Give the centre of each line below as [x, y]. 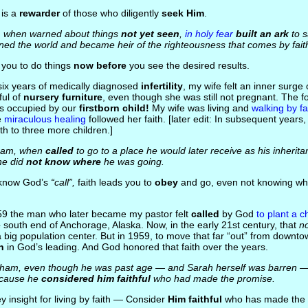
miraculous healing [45, 119]
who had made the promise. [212, 278]
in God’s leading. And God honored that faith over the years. [136, 247]
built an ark [262, 34]
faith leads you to [114, 182]
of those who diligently [110, 13]
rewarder [39, 13]
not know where [63, 162]
